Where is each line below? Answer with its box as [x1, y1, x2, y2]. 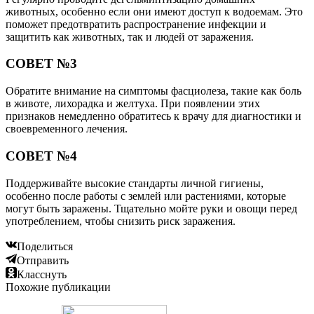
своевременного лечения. [6, 123, 128, 135]
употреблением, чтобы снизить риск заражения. [6, 214, 235, 227]
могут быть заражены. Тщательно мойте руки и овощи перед [6, 202, 297, 214]
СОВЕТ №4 [6, 148, 77, 163]
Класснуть [17, 268, 67, 280]
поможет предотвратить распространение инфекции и [6, 18, 266, 30]
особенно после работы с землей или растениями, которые [6, 189, 286, 202]
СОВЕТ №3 [6, 56, 77, 71]
